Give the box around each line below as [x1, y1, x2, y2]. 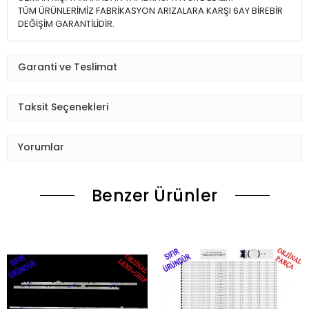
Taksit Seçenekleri [18, 100, 108, 114]
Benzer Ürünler [91, 183, 218, 207]
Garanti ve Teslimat [18, 60, 117, 74]
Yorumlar [18, 140, 64, 154]
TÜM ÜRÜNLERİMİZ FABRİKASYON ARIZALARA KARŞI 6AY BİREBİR [18, 3, 283, 17]
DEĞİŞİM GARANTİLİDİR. [18, 17, 114, 30]
